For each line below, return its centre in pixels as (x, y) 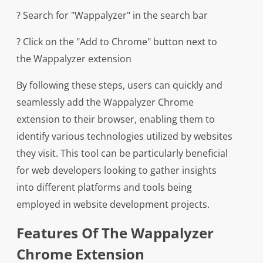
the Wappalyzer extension (74, 59)
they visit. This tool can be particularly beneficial (122, 154)
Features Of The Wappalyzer (115, 233)
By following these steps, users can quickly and (119, 85)
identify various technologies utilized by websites (124, 136)
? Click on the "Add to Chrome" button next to (117, 42)
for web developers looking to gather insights (116, 171)
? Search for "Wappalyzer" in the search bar (112, 16)
